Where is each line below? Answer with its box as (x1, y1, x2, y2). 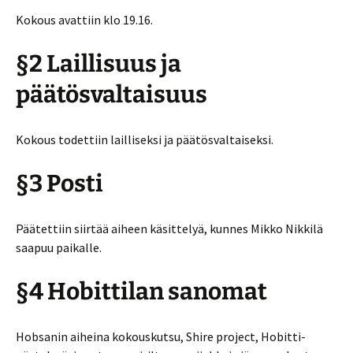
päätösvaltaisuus (16, 80, 207, 109)
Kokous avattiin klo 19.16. (16, 12, 153, 28)
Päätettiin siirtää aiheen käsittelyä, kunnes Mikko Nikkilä (16, 221, 323, 236)
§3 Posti (16, 169, 103, 198)
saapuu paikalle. (16, 240, 102, 255)
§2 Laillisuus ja (16, 50, 181, 78)
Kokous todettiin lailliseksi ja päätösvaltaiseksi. (16, 132, 273, 147)
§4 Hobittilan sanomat (16, 277, 267, 306)
